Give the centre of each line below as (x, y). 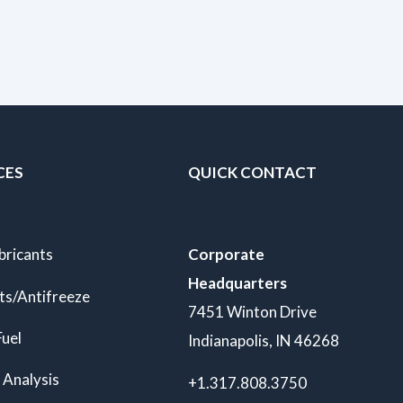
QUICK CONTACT (252, 173)
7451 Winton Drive (252, 312)
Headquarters (237, 283)
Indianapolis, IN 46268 (263, 341)
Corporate (226, 255)
